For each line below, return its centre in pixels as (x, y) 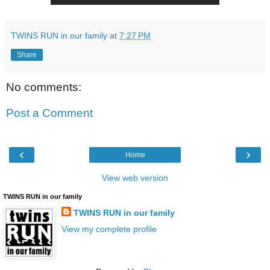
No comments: (44, 87)
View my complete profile (109, 229)
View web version (135, 177)
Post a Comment (49, 113)
